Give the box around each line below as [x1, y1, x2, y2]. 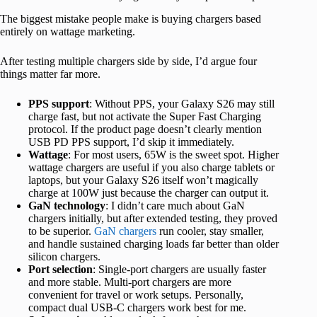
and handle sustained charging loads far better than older [28, 237, 279, 250]
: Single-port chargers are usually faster [93, 263, 266, 275]
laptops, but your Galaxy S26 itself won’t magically [28, 173, 258, 186]
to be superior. [28, 224, 94, 237]
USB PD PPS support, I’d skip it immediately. [28, 135, 234, 148]
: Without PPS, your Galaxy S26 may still [89, 97, 275, 110]
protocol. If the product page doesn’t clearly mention [28, 122, 262, 135]
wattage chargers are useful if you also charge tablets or [28, 161, 275, 173]
